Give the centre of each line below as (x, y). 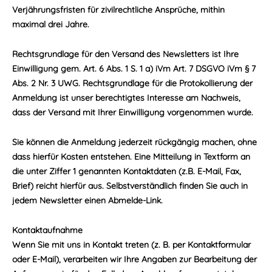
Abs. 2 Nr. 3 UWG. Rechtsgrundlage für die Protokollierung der (132, 83)
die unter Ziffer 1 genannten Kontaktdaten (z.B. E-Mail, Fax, (127, 171)
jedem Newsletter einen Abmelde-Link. (87, 200)
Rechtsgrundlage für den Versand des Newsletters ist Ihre (125, 54)
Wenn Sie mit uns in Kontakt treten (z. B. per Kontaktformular (131, 245)
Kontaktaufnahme (47, 230)
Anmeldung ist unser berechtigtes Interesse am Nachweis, (126, 98)
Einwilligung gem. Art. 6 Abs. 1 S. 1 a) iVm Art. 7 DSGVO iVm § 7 (134, 69)
